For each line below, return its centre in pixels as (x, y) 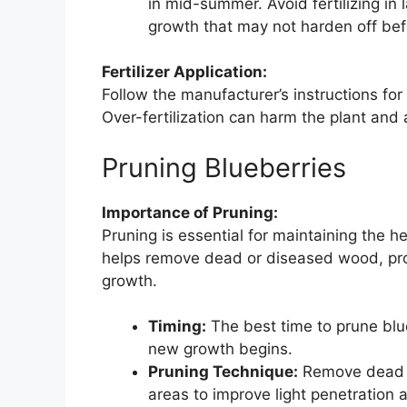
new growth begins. (220, 349)
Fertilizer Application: (184, 72)
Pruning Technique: (223, 372)
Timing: (177, 327)
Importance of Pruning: (190, 212)
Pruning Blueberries (224, 167)
